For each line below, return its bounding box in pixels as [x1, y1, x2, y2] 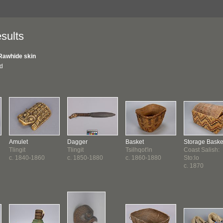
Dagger [67, 138, 88, 145]
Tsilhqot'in [125, 146, 152, 153]
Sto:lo [184, 154, 199, 161]
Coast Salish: [184, 146, 220, 153]
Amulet [9, 138, 28, 145]
